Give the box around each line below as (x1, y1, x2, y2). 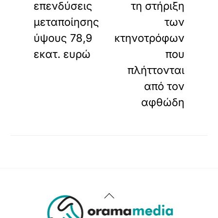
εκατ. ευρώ (34, 47, 91, 60)
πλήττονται (127, 63, 184, 76)
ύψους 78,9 (34, 31, 93, 44)
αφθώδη (141, 95, 184, 109)
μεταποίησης (34, 15, 100, 28)
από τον (144, 79, 184, 92)
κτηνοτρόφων (114, 31, 184, 44)
